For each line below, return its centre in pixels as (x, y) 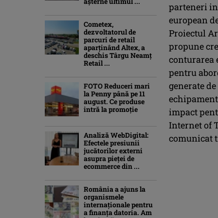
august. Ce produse (114, 101)
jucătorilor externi (113, 150)
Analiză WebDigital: (116, 135)
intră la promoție (111, 109)
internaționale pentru (118, 204)
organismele (104, 197)
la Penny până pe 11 (114, 93)
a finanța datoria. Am (118, 212)
